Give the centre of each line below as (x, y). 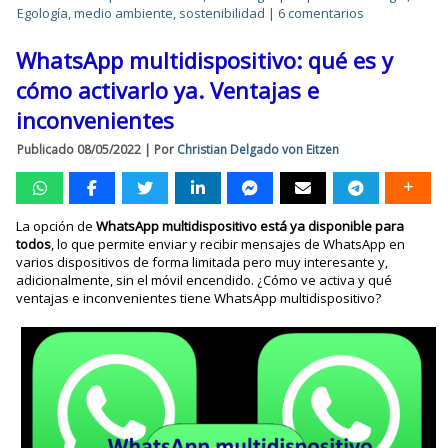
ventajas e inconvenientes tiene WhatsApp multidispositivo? (199, 297)
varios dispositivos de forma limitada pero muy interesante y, (202, 261)
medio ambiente (124, 12)
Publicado (46, 149)
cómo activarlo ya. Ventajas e (168, 89)
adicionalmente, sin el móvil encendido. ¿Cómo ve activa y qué (204, 279)
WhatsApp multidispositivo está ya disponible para (250, 225)
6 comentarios (321, 12)
